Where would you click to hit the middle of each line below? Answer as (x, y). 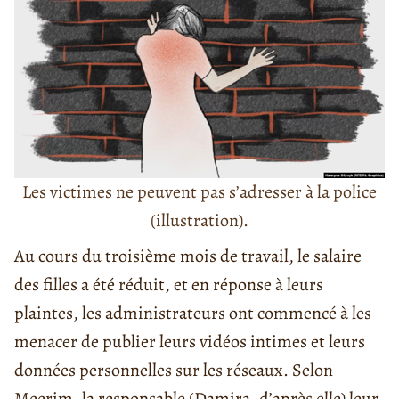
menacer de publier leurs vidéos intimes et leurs (190, 342)
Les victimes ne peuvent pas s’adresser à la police (199, 192)
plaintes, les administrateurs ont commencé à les (193, 313)
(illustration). (199, 221)
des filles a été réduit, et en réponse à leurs (169, 285)
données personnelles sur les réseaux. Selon (174, 370)
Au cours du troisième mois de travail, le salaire (188, 256)
